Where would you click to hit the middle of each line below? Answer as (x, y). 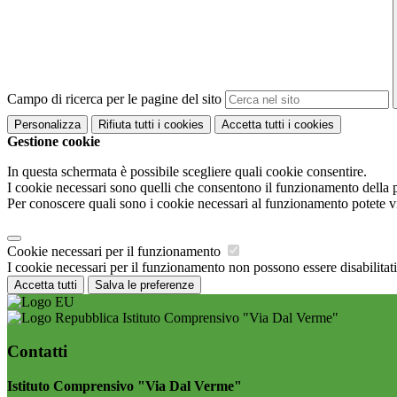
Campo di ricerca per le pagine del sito (114, 99)
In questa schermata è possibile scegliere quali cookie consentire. (187, 171)
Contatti (37, 352)
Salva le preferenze (144, 284)
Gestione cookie (54, 141)
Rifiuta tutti (126, 124)
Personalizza (47, 124)
